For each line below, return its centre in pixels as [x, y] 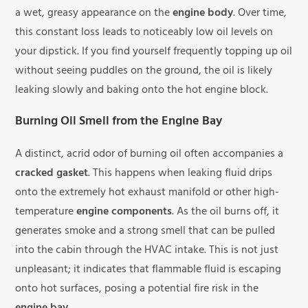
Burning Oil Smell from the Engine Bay [119, 123]
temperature [46, 213]
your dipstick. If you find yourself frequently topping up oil [154, 53]
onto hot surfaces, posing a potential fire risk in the [137, 290]
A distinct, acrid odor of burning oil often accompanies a [150, 155]
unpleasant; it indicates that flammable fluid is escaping [148, 271]
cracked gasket [52, 174]
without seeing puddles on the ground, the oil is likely [144, 72]
